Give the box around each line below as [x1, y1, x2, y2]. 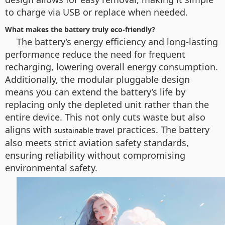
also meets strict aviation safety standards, [5, 137, 189, 149]
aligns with [5, 124, 54, 136]
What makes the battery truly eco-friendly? [5, 25, 155, 34]
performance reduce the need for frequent [5, 48, 185, 60]
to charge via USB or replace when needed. [5, 6, 188, 18]
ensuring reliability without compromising [5, 149, 185, 161]
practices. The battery [115, 124, 209, 136]
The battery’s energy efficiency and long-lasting [17, 36, 218, 48]
